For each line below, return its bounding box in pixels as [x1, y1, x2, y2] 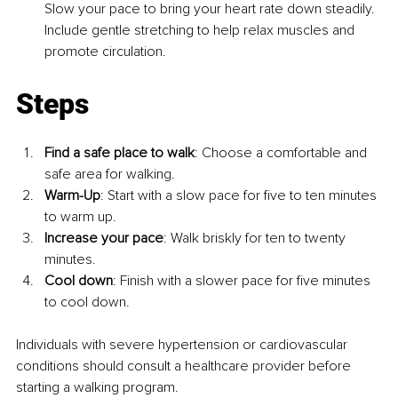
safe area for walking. [44, 165, 175, 184]
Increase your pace [44, 229, 163, 248]
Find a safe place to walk [44, 144, 195, 163]
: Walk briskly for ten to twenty [163, 229, 349, 248]
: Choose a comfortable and [195, 144, 370, 163]
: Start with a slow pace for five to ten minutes [100, 187, 380, 205]
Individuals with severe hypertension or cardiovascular [16, 336, 351, 354]
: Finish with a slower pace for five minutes [113, 272, 374, 291]
